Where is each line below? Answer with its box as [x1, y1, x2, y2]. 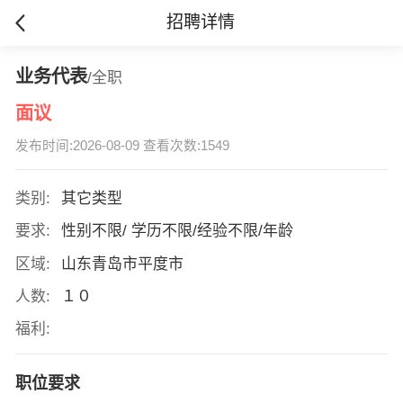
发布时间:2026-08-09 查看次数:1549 [14, 139, 229, 154]
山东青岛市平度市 [60, 255, 188, 273]
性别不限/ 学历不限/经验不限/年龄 [60, 222, 298, 240]
